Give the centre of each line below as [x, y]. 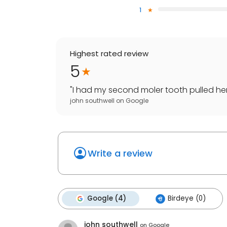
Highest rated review [109, 54]
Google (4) [107, 199]
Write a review [120, 154]
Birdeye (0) [187, 199]
